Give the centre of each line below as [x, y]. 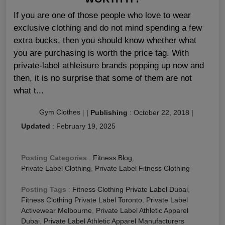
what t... [29, 90]
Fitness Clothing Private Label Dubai [130, 189]
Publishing [109, 112]
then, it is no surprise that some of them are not [103, 78]
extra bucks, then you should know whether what [105, 40]
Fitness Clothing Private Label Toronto [82, 200]
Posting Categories [54, 157]
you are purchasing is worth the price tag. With [101, 53]
